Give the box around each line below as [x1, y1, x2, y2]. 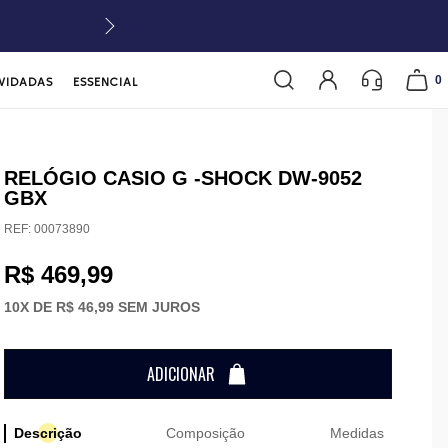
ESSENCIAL [73, 75, 139, 88]
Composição [166, 424, 246, 441]
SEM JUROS [113, 298, 200, 315]
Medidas [329, 424, 384, 441]
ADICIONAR [146, 362, 215, 386]
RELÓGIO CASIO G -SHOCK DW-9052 [3, 167, 362, 189]
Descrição [13, 424, 82, 441]
